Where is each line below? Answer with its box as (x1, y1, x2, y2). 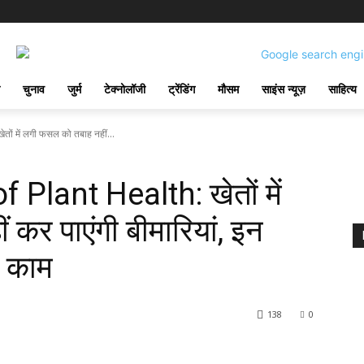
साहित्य (328, 81, 357, 97)
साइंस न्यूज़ (262, 81, 305, 97)
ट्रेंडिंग (168, 81, 195, 97)
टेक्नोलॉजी (104, 81, 145, 97)
